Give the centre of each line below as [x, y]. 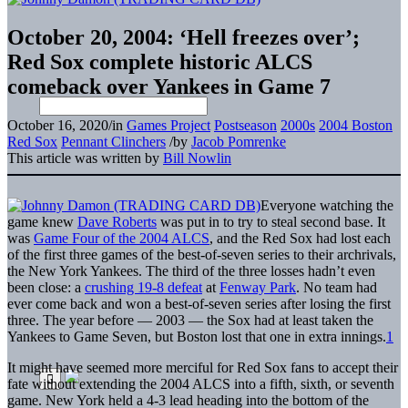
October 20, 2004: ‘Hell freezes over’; [184, 37]
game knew [42, 221]
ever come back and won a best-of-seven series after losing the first [199, 303]
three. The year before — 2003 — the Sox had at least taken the [190, 320]
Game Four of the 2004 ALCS [122, 238]
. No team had [337, 287]
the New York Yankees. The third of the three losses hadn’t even [191, 270]
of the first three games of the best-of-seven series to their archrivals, [202, 254]
